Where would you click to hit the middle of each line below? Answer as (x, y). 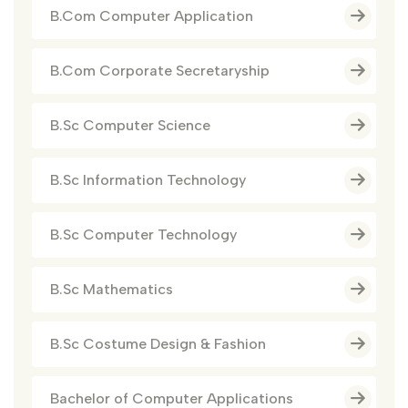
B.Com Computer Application (152, 16)
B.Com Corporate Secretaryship (160, 71)
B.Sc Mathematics (112, 290)
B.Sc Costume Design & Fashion (158, 344)
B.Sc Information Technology (148, 180)
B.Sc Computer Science (130, 126)
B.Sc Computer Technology (143, 235)
